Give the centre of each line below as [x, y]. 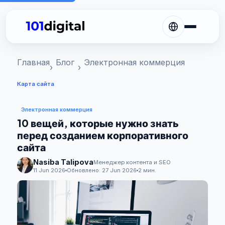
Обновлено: [84, 170]
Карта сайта [36, 84]
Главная [33, 62]
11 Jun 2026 [49, 170]
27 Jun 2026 [119, 170]
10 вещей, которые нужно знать [98, 123]
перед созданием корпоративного [103, 135]
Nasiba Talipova [63, 162]
